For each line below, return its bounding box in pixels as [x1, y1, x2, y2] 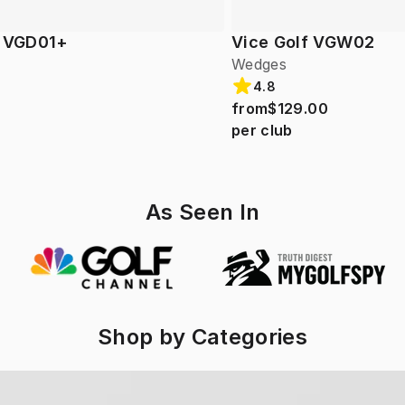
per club [231, 121, 293, 140]
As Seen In [145, 199, 260, 226]
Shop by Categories [97, 324, 308, 351]
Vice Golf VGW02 [231, 33, 375, 52]
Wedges [231, 55, 287, 74]
